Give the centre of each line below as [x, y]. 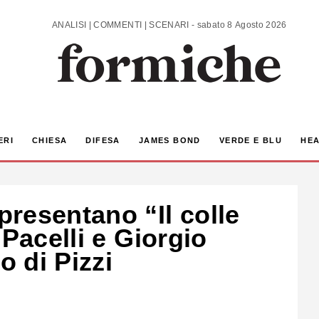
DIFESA [103, 141]
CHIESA [49, 141]
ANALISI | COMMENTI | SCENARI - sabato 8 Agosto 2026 [242, 25]
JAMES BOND [169, 141]
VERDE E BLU [251, 141]
